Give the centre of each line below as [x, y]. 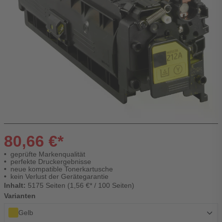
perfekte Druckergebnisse [51, 161]
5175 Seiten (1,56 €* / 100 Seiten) [81, 185]
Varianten [20, 195]
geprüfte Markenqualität [48, 154]
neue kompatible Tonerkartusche [61, 169]
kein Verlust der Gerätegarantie [59, 176]
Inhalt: [16, 185]
